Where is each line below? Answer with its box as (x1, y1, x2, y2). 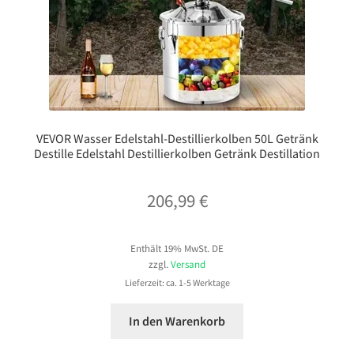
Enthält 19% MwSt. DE (130, 242, 224, 254)
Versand (171, 258, 205, 270)
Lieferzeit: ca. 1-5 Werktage (124, 277, 230, 288)
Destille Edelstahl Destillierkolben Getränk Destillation (34, 145, 320, 161)
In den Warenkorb (129, 312, 225, 329)
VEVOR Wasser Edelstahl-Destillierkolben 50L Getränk (36, 130, 318, 146)
